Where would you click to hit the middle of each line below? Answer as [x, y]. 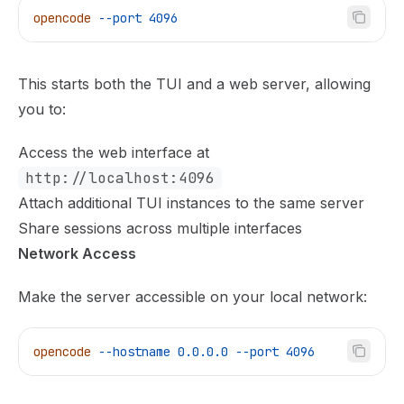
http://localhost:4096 [120, 178]
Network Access [77, 253]
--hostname [131, 351]
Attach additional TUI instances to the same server [191, 202]
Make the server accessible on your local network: [193, 296]
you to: [42, 109]
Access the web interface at [114, 152]
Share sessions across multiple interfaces [160, 228]
